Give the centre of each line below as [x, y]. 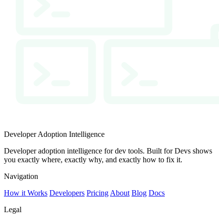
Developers [67, 193]
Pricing [98, 193]
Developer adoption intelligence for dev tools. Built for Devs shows [108, 151]
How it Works [26, 193]
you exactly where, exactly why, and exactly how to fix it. [93, 159]
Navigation [21, 176]
